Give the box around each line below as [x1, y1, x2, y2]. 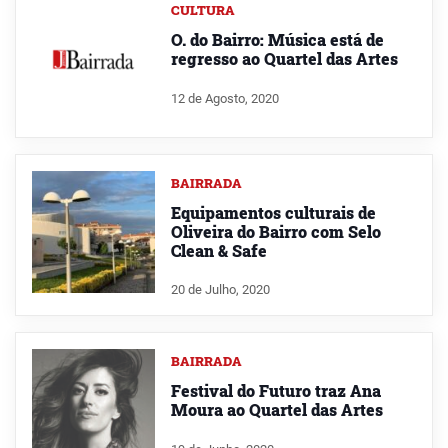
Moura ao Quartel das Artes [170, 399, 383, 421]
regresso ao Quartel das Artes [170, 47, 398, 69]
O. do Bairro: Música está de [170, 28, 384, 50]
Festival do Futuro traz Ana [170, 380, 381, 402]
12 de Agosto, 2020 [170, 90, 279, 106]
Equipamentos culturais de [170, 201, 376, 223]
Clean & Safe [170, 239, 267, 261]
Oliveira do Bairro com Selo [170, 220, 381, 242]
